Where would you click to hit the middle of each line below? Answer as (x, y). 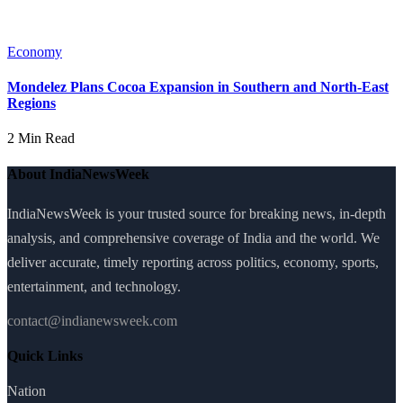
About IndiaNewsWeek (78, 174)
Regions (31, 103)
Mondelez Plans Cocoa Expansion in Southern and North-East (198, 86)
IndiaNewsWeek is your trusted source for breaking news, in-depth (197, 213)
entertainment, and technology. (94, 286)
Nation (27, 391)
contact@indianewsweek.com (92, 320)
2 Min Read (41, 139)
